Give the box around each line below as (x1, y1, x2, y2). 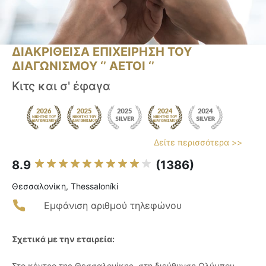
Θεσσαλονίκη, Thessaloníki (12, 181, 118, 192)
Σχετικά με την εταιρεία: (12, 234, 115, 245)
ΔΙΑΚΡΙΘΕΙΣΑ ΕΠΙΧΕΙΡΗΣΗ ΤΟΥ (12, 45, 192, 59)
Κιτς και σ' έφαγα (12, 79, 110, 94)
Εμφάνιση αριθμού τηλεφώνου (44, 199, 182, 212)
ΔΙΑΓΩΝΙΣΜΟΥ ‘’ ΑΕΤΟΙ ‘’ (12, 59, 154, 74)
